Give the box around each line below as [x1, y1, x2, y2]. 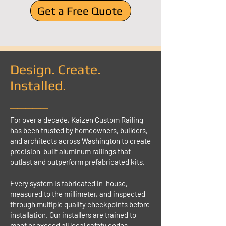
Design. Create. [10, 62, 101, 77]
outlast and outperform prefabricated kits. [10, 157, 145, 166]
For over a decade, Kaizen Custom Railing [10, 115, 143, 124]
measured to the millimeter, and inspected [10, 189, 145, 198]
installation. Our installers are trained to [10, 210, 136, 219]
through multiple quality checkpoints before [10, 200, 150, 209]
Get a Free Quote [37, 4, 123, 17]
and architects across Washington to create [10, 136, 151, 145]
